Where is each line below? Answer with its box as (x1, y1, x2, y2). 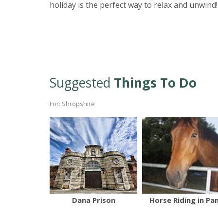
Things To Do (114, 74, 197, 92)
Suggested (50, 74, 114, 92)
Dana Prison (72, 195, 115, 205)
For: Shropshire (50, 99, 95, 109)
